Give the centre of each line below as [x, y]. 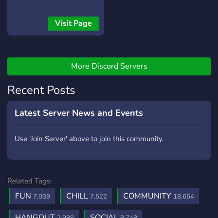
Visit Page [73, 23]
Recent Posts [41, 90]
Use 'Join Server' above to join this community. [89, 139]
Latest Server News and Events [79, 113]
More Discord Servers [109, 66]
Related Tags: [29, 181]
